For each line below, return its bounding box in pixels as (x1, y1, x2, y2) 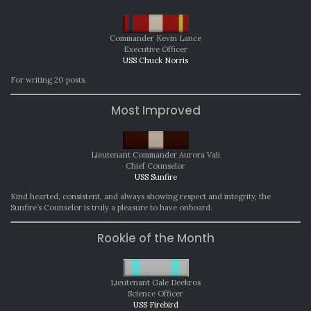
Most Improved (110, 102, 201, 119)
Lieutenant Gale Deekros (110, 278, 201, 288)
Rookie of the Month (96, 230, 215, 247)
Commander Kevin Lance (110, 33, 201, 44)
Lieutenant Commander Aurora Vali (91, 150, 220, 160)
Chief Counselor (126, 161, 185, 171)
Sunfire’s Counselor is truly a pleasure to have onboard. (10, 203, 212, 213)
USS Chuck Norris (123, 56, 188, 66)
